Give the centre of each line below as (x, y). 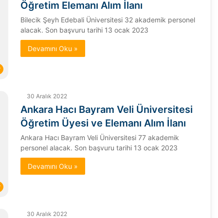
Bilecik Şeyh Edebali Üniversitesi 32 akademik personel (108, 19)
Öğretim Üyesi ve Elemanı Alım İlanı (103, 123)
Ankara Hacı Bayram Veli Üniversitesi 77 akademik (100, 137)
